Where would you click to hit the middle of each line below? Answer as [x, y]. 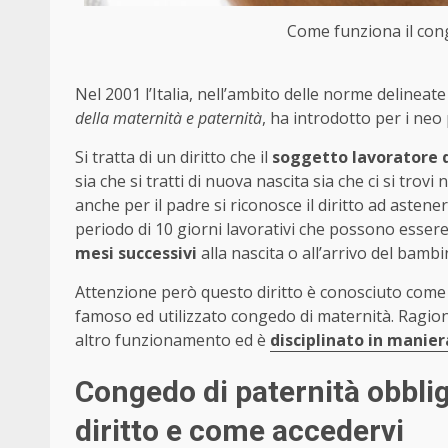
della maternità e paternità [168, 118]
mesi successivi [136, 253]
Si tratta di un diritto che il [171, 157]
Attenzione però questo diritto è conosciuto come [260, 292]
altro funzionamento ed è [172, 340]
